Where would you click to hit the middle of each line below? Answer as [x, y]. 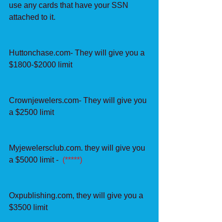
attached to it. [32, 17]
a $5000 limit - [36, 160]
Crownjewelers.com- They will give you [79, 100]
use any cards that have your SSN [70, 5]
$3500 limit [28, 207]
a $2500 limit [31, 112]
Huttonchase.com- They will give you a [78, 53]
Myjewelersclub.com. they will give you [78, 148]
